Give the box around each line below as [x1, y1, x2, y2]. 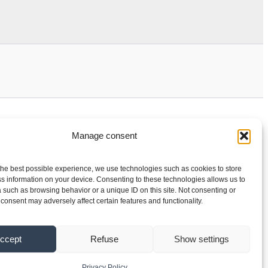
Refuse [90, 233, 119, 244]
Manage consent [72, 130, 138, 141]
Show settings [173, 233, 229, 244]
